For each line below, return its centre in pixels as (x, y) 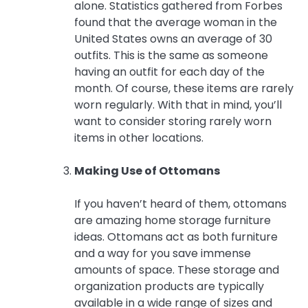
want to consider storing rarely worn (173, 121)
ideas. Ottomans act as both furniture (176, 236)
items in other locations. (139, 137)
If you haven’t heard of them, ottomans (180, 203)
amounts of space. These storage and (177, 269)
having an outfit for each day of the (169, 71)
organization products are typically (169, 286)
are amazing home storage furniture (173, 220)
